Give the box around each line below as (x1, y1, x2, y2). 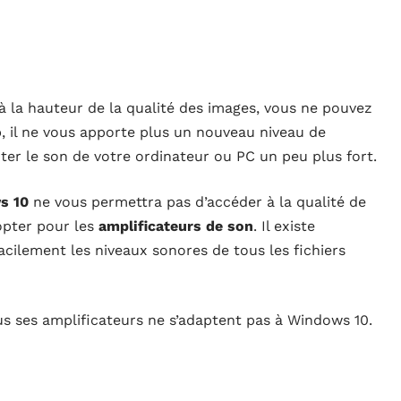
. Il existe (253, 218, 315, 235)
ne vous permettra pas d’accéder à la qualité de (29, 193, 366, 211)
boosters (73, 336, 137, 354)
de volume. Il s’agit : (137, 336, 278, 354)
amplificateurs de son (98, 218, 253, 235)
